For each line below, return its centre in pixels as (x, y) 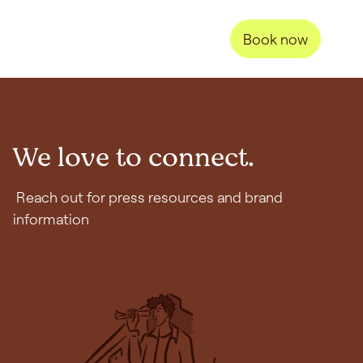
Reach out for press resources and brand (148, 197)
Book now (275, 38)
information (51, 219)
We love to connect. (134, 158)
